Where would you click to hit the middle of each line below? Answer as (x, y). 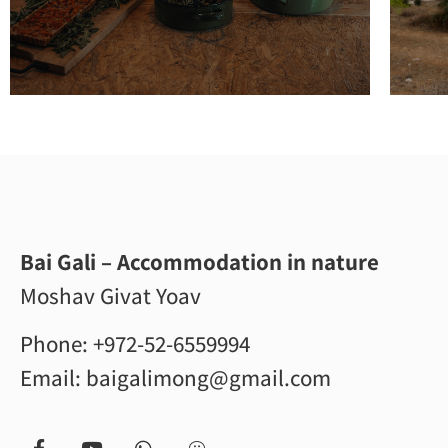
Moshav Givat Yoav (110, 295)
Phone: (56, 344)
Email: (53, 378)
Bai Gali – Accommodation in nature (199, 261)
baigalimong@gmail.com (208, 378)
